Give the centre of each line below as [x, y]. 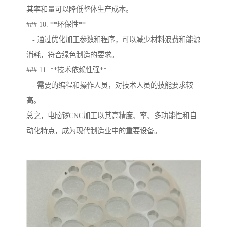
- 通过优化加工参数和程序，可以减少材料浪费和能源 [113, 40]
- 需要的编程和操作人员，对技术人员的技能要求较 [110, 85]
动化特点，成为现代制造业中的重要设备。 [94, 131]
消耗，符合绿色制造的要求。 [72, 55]
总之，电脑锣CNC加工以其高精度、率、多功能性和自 [111, 116]
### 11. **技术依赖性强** [67, 70]
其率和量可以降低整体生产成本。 [80, 9]
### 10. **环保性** [56, 25]
